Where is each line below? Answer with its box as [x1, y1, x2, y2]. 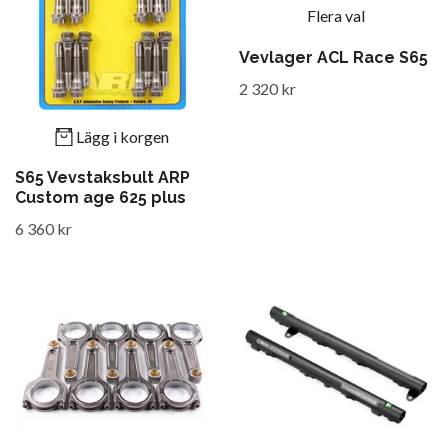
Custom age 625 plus [15, 188, 186, 208]
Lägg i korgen [76, 126, 169, 146]
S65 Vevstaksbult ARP [15, 168, 190, 188]
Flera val [307, 6, 365, 26]
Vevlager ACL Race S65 [239, 47, 428, 67]
